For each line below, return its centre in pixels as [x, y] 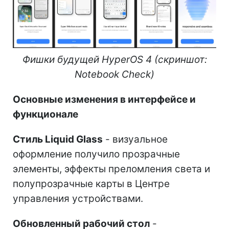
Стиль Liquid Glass [58, 140]
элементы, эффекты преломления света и [111, 169]
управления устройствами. [78, 199]
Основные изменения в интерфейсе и [104, 100]
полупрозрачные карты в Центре [91, 184]
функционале [45, 114]
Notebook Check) [114, 75]
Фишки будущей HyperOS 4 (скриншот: [114, 60]
